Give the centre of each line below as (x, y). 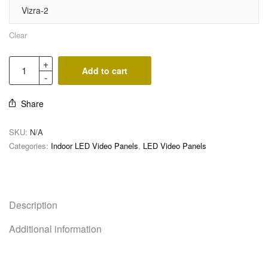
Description (33, 205)
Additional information (55, 229)
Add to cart (105, 71)
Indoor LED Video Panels (95, 146)
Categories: (30, 146)
